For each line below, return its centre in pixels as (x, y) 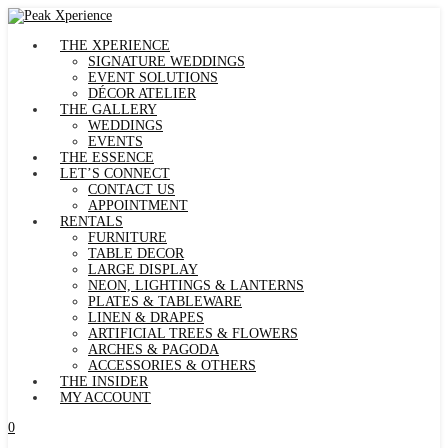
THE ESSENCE (107, 157)
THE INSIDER (104, 381)
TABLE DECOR (136, 253)
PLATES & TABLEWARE (165, 301)
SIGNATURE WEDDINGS (166, 61)
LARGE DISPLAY (143, 269)
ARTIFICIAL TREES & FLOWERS (193, 333)
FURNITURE (127, 237)
